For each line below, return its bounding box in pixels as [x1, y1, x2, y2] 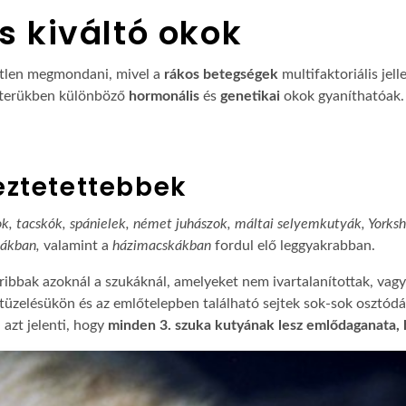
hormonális [129, 89, 199, 103]
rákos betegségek [164, 67, 278, 82]
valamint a [40, 238, 112, 253]
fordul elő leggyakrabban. [211, 238, 375, 253]
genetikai [220, 89, 280, 103]
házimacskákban [112, 238, 211, 253]
